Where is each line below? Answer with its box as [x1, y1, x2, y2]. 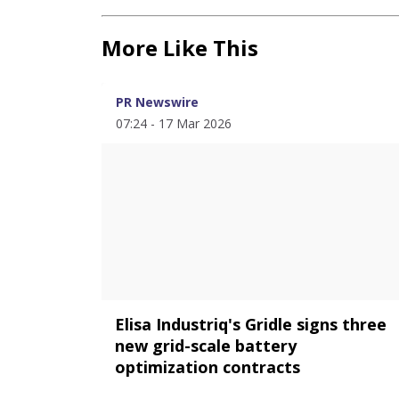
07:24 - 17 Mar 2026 [116, 115, 232, 132]
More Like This [102, 33, 258, 62]
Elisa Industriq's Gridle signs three [115, 313, 387, 335]
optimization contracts [115, 356, 300, 378]
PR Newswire [116, 94, 199, 110]
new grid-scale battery [115, 335, 297, 356]
